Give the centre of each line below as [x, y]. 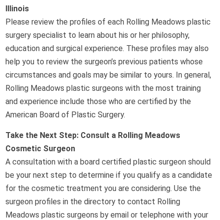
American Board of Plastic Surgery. [66, 115]
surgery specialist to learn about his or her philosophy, [98, 35]
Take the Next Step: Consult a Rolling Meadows [93, 136]
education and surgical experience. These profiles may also [107, 49]
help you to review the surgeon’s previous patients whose [104, 62]
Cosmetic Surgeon [41, 149]
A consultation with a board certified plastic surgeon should [108, 162]
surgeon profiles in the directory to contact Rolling [93, 202]
